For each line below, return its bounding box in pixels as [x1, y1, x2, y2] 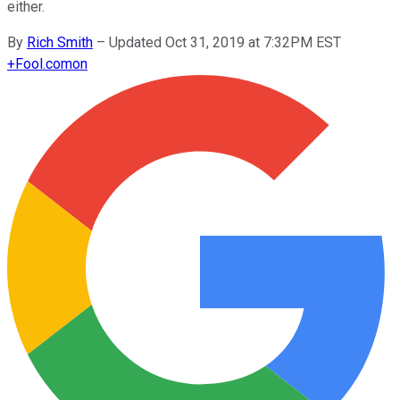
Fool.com [15, 54, 72, 72]
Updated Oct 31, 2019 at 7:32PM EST [109, 33, 341, 51]
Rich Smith [27, 33, 93, 51]
